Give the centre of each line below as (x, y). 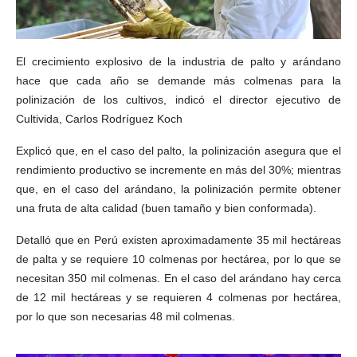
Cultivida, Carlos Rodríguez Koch (99, 119)
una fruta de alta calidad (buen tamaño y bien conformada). (166, 208)
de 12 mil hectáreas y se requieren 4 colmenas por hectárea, (178, 298)
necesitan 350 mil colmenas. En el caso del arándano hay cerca (178, 279)
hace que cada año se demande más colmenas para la (178, 81)
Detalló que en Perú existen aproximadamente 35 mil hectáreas (178, 240)
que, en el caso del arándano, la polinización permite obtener (178, 189)
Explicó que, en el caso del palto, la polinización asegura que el (178, 151)
